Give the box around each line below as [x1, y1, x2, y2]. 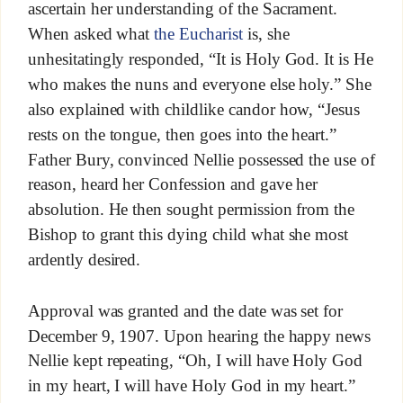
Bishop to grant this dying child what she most [27, 225, 349, 245]
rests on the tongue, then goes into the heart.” [27, 125, 337, 144]
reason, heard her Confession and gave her [27, 175, 318, 194]
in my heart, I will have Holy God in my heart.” [27, 376, 356, 396]
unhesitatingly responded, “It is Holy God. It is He [27, 49, 374, 69]
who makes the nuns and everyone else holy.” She [27, 75, 372, 94]
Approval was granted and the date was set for [27, 300, 344, 320]
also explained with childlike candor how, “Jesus [27, 100, 361, 120]
